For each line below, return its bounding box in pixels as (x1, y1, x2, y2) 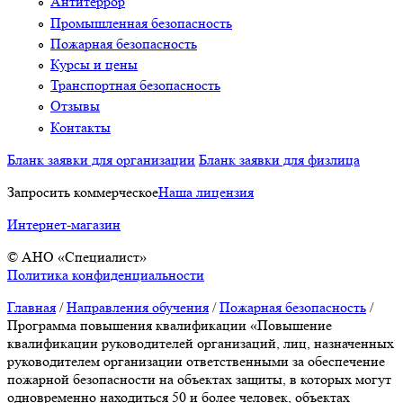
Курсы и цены (50, 55, 138, 73)
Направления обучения (67, 298, 209, 316)
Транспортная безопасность (50, 76, 220, 94)
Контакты (50, 118, 111, 136)
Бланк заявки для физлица (199, 150, 360, 168)
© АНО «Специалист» (7, 247, 147, 265)
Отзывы (50, 97, 100, 115)
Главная (7, 298, 56, 316)
